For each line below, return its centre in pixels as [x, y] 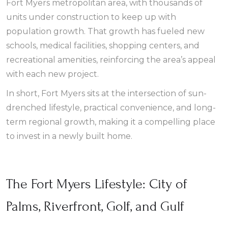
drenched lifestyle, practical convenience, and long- [111, 108]
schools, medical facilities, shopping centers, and [103, 46]
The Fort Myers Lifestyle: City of [97, 184]
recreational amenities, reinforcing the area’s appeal [111, 60]
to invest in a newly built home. [69, 136]
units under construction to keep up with [91, 17]
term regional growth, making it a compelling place [111, 122]
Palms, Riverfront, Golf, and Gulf [95, 206]
